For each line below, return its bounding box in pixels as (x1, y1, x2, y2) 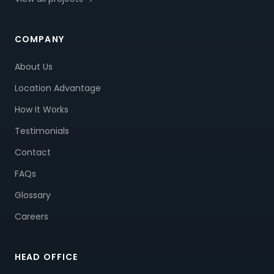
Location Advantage (15, 82, 101, 94)
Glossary (15, 189, 51, 201)
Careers (15, 210, 48, 223)
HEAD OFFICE (15, 251, 78, 263)
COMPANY (15, 33, 64, 45)
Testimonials (15, 125, 69, 137)
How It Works (15, 103, 68, 116)
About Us (15, 61, 53, 73)
